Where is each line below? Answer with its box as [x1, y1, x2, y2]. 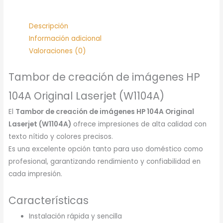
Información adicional [29, 34, 102, 44]
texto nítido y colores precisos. [8, 131, 113, 141]
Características [8, 193, 89, 208]
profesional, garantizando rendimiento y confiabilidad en [8, 156, 201, 166]
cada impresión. [8, 169, 63, 179]
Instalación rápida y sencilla [29, 211, 122, 221]
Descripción [29, 21, 69, 31]
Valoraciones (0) [29, 46, 87, 56]
